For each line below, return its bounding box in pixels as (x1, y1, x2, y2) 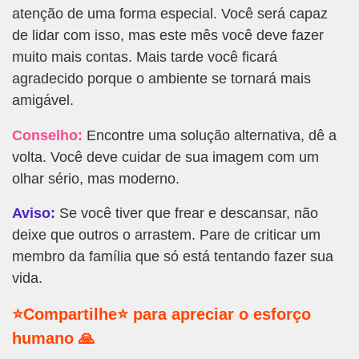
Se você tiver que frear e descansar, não (55, 204, 318, 221)
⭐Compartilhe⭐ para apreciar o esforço (12, 305, 311, 323)
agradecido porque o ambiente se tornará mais (12, 71, 311, 87)
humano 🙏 (12, 329, 95, 347)
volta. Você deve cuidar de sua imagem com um (12, 148, 319, 165)
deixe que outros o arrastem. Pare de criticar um (12, 226, 321, 243)
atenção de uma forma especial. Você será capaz (12, 6, 328, 22)
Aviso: (12, 204, 55, 221)
